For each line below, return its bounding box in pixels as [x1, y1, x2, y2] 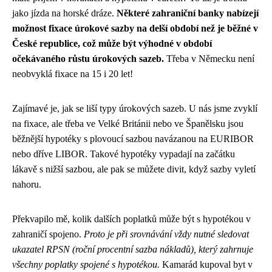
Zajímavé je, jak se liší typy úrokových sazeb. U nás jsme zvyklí [12, 103, 257, 114]
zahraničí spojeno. [12, 228, 84, 239]
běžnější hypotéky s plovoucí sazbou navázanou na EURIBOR [12, 133, 254, 144]
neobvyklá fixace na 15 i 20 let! [12, 68, 133, 79]
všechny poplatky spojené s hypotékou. [12, 259, 160, 270]
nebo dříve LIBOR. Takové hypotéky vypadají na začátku [12, 148, 235, 159]
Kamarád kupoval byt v [160, 259, 253, 270]
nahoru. [12, 178, 41, 189]
